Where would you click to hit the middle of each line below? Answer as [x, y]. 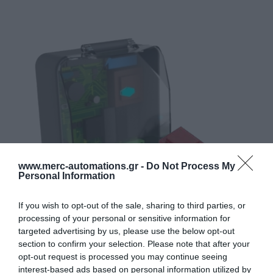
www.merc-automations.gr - [82, 166]
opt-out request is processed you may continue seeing [123, 256]
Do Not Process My [191, 166]
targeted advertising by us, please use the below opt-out [126, 231]
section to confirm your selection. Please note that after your [134, 243]
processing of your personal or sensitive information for [124, 218]
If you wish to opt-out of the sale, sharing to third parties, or [132, 205]
